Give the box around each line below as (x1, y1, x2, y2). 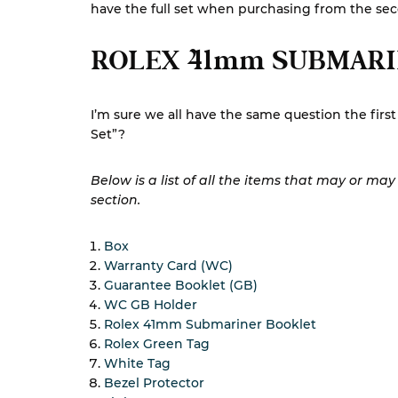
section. (91, 192, 140, 208)
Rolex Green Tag (104, 336, 210, 352)
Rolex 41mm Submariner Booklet (104, 316, 316, 332)
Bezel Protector (104, 375, 204, 391)
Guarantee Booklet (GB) (104, 277, 258, 293)
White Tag (104, 355, 171, 371)
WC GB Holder (104, 297, 197, 313)
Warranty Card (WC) (104, 258, 233, 274)
